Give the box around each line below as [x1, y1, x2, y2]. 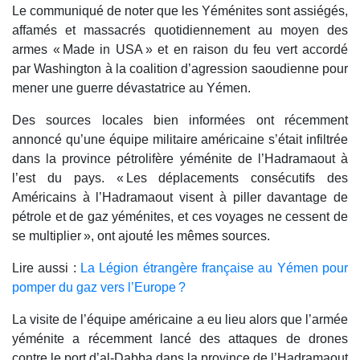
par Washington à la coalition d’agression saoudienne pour [12, 61, 348, 76]
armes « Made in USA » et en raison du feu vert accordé [12, 42, 348, 56]
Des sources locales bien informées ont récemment [12, 112, 348, 127]
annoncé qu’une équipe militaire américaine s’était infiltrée [12, 132, 348, 146]
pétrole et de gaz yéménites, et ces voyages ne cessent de [12, 209, 348, 223]
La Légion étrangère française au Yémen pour [80, 260, 348, 275]
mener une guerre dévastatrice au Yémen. [12, 80, 251, 95]
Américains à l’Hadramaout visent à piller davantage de [12, 190, 348, 204]
